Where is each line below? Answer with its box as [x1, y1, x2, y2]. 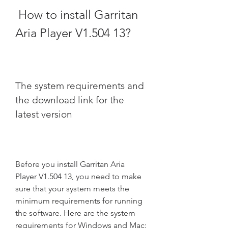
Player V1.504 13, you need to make [15, 172, 141, 181]
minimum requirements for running [15, 196, 142, 206]
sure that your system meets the [15, 184, 129, 193]
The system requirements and [15, 80, 144, 92]
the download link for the [15, 94, 124, 106]
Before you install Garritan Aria [15, 159, 125, 169]
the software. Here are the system [15, 208, 135, 218]
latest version [15, 108, 72, 120]
